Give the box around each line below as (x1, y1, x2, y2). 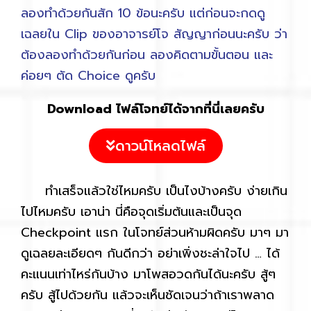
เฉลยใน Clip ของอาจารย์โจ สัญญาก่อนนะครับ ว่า (21, 24, 287, 44)
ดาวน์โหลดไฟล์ (115, 135, 205, 156)
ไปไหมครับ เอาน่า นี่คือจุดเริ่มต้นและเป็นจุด (21, 201, 242, 221)
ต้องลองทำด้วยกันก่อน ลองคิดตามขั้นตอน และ (21, 44, 273, 65)
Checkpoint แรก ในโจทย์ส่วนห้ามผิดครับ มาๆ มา (21, 222, 289, 242)
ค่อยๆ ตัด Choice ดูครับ (21, 65, 155, 85)
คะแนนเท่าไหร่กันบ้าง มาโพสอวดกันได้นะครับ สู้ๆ (21, 264, 276, 284)
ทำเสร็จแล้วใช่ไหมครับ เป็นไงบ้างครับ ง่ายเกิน (21, 180, 287, 201)
